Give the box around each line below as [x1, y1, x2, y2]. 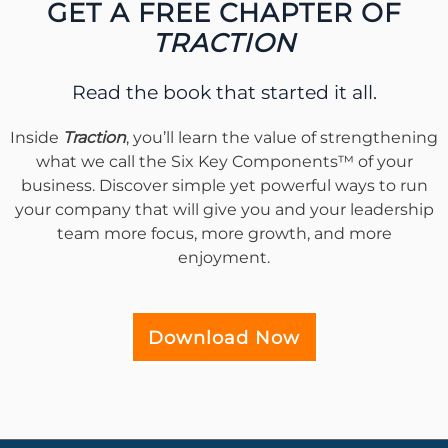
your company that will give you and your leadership [14, 200, 434, 220]
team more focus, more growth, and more [56, 224, 392, 244]
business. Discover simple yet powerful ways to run [20, 176, 428, 196]
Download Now [147, 327, 300, 350]
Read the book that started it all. [71, 80, 377, 105]
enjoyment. [178, 248, 270, 268]
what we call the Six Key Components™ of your [35, 152, 413, 172]
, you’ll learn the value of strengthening [126, 128, 438, 148]
